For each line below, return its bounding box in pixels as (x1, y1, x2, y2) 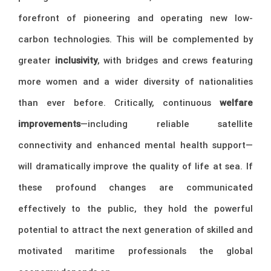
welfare (220, 97, 253, 109)
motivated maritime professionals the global (18, 245, 253, 257)
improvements (18, 118, 80, 130)
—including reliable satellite (80, 118, 253, 130)
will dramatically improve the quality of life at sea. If (18, 160, 253, 172)
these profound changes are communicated (18, 181, 253, 194)
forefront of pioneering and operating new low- (18, 12, 253, 24)
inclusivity (54, 54, 97, 67)
